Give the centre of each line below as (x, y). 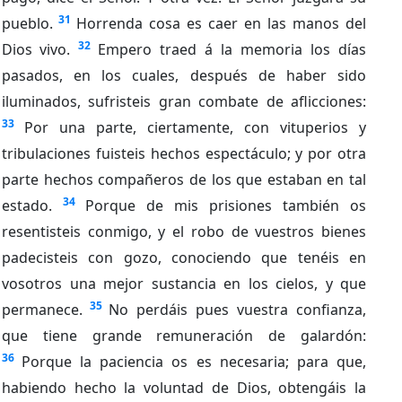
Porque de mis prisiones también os (226, 205)
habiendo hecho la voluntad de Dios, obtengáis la (184, 387)
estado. (27, 205)
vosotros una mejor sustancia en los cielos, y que (184, 283)
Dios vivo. (36, 49)
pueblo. (27, 23)
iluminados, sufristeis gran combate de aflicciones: (184, 101)
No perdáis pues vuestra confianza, (237, 309)
